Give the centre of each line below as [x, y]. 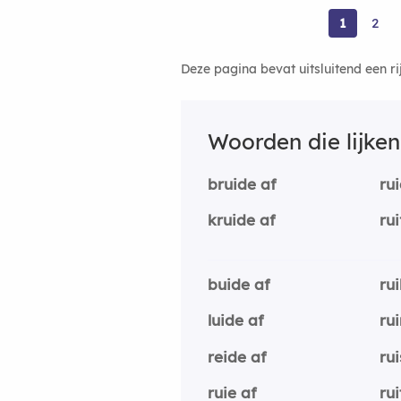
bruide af [242, 183]
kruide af [242, 220]
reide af [237, 356]
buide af [239, 284]
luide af [236, 320]
